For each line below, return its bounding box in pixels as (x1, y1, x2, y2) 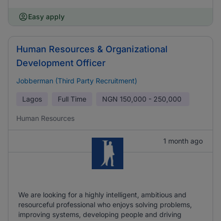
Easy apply (28, 12, 65, 21)
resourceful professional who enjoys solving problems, (18, 200, 192, 209)
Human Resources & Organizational (16, 44, 168, 54)
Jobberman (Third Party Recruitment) (16, 76, 137, 85)
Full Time (58, 95, 86, 103)
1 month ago (163, 137, 203, 145)
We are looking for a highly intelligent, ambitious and (18, 190, 186, 199)
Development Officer (16, 58, 106, 68)
